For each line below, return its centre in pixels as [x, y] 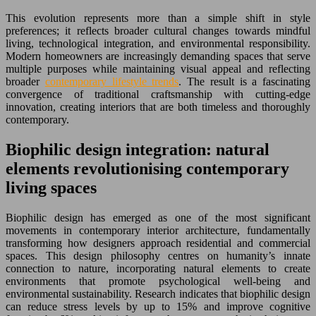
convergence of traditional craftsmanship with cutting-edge [158, 94]
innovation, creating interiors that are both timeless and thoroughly [158, 107]
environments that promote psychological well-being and [158, 281]
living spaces [51, 187]
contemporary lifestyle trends [112, 81]
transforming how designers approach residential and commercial [158, 243]
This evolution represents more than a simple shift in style [158, 18]
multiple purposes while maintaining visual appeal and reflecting [158, 68]
